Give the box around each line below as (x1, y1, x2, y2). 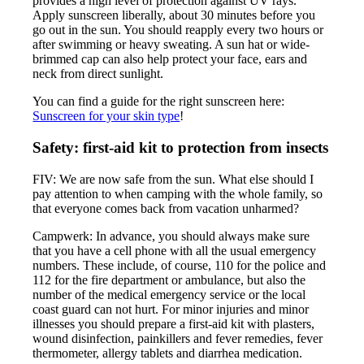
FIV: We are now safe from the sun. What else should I (32, 171, 314, 186)
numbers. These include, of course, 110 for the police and (32, 258, 327, 272)
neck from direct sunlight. (32, 67, 164, 81)
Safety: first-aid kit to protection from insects (32, 139, 329, 157)
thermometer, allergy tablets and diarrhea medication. (32, 345, 303, 360)
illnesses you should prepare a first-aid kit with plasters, (32, 316, 315, 331)
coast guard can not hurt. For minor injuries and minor (32, 301, 310, 316)
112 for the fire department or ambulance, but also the (32, 272, 306, 287)
